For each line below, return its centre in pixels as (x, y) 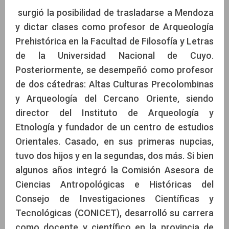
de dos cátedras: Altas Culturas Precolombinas (114, 84)
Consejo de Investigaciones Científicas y (114, 198)
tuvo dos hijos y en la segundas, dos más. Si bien (114, 155)
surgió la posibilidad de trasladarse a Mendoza (114, 12)
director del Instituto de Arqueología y (114, 112)
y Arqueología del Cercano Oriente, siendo (114, 98)
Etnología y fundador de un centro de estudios (114, 127)
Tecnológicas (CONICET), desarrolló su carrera (114, 213)
